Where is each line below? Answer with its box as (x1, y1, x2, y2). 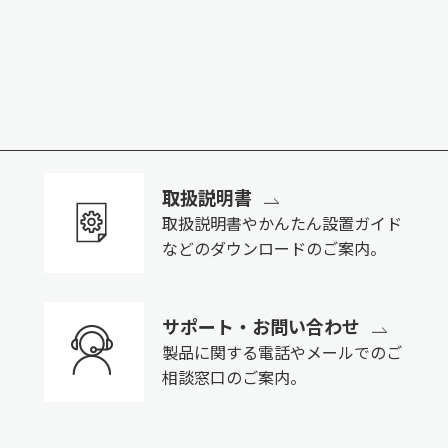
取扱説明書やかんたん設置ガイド (161, 210, 402, 235)
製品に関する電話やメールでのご (161, 339, 402, 364)
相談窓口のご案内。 (161, 364, 306, 389)
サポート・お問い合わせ (161, 312, 360, 339)
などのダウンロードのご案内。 (161, 235, 386, 260)
